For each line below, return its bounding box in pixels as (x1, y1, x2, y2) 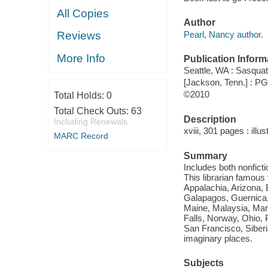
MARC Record (53, 131, 108, 141)
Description (183, 114, 236, 124)
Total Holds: (53, 90, 106, 100)
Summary (183, 150, 227, 161)
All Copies (57, 7, 109, 20)
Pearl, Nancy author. (183, 29, 263, 39)
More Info (57, 51, 106, 65)
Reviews (57, 29, 102, 42)
